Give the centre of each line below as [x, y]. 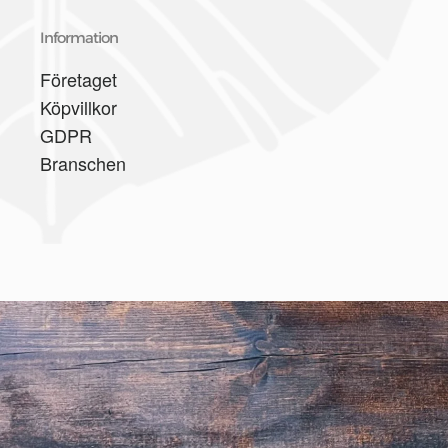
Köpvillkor [78, 107]
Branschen [83, 163]
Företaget [78, 79]
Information [79, 37]
